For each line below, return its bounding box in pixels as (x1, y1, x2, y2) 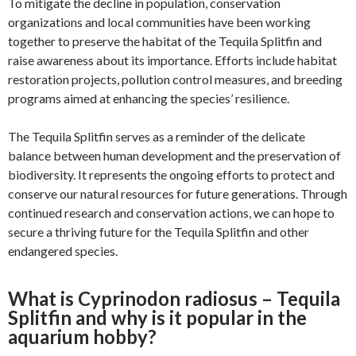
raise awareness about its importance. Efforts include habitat (8, 52, 337, 68)
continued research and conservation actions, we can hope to (8, 205, 335, 220)
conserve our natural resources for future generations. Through (8, 186, 347, 201)
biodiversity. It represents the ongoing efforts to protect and (8, 167, 335, 182)
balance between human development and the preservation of (8, 148, 341, 163)
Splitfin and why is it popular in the (8, 306, 307, 329)
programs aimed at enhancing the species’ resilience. (8, 91, 289, 106)
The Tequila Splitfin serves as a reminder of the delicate (8, 129, 305, 144)
